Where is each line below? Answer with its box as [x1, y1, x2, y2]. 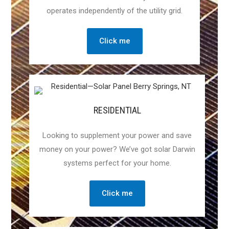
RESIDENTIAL [93, 105, 141, 116]
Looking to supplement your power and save [42, 131, 192, 141]
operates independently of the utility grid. [47, 6, 182, 16]
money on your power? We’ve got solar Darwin [39, 145, 195, 154]
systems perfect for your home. [63, 158, 171, 168]
